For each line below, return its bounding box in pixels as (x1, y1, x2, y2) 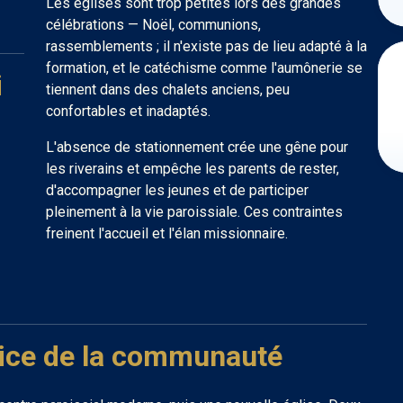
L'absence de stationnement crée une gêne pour (46, 139, 348, 156)
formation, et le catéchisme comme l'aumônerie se (46, 59, 363, 76)
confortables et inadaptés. (46, 103, 210, 120)
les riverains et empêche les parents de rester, (46, 160, 339, 177)
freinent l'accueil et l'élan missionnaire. (46, 225, 288, 242)
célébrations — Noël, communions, (46, 16, 261, 33)
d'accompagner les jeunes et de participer (46, 182, 309, 199)
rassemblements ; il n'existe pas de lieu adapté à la (46, 38, 367, 55)
